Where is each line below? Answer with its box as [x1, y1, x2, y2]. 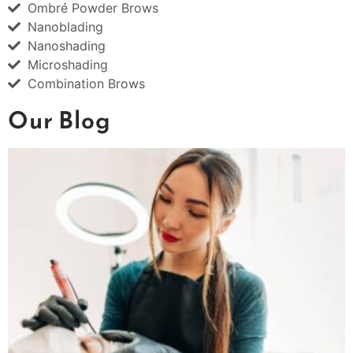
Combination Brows [28, 76, 145, 92]
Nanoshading [28, 38, 106, 54]
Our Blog [8, 102, 112, 139]
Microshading [28, 57, 108, 73]
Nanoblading [28, 19, 103, 35]
